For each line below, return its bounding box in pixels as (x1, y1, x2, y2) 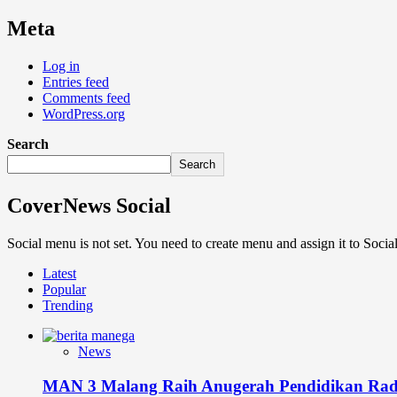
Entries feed (43, 74, 109, 90)
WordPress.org (43, 106, 125, 122)
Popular (43, 282, 86, 297)
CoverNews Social (7, 194, 171, 218)
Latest (43, 266, 76, 281)
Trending (43, 298, 93, 313)
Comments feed (43, 90, 130, 106)
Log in (43, 58, 80, 74)
